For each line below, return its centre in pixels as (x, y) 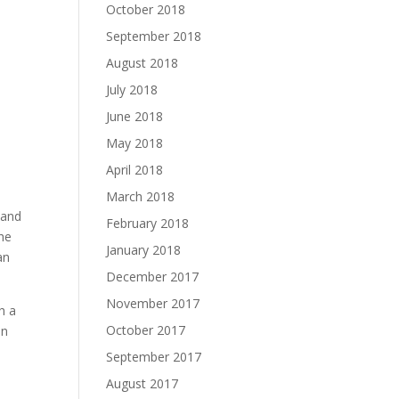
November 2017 (153, 303)
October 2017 (146, 330)
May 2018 (135, 142)
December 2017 (153, 276)
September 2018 (154, 36)
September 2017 (154, 356)
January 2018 (144, 249)
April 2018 (135, 169)
